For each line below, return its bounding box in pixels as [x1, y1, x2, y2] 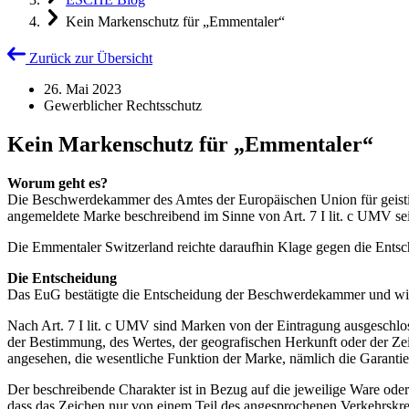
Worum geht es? [7, 174, 108, 191]
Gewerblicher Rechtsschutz [44, 98, 202, 113]
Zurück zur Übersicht [29, 50, 152, 66]
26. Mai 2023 [44, 81, 121, 97]
